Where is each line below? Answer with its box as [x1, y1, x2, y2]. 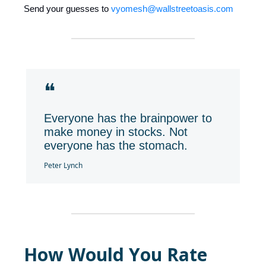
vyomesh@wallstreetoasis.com [111, 3, 233, 14]
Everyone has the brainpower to [44, 111, 212, 125]
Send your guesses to [24, 3, 111, 14]
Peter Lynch [44, 160, 83, 170]
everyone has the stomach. [44, 138, 188, 152]
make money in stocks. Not [44, 125, 188, 138]
